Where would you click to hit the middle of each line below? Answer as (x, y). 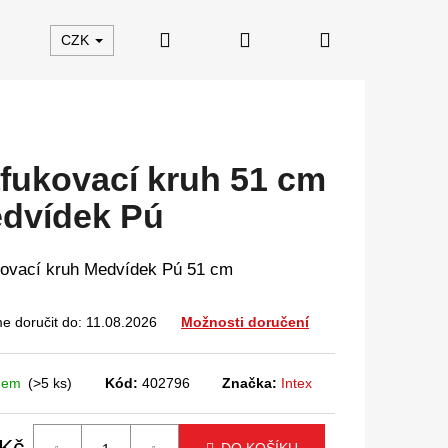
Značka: (252, 382)
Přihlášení (293, 39)
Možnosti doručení (245, 321)
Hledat (198, 39)
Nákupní (366, 39)
